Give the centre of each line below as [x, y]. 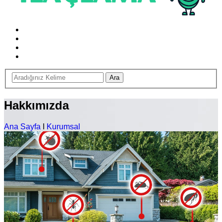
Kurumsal [63, 126]
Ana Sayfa [22, 126]
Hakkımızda [36, 105]
